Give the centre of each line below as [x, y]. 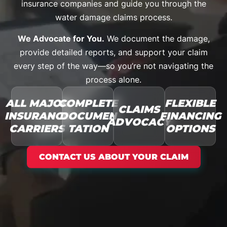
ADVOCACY [139, 122]
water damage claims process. [113, 17]
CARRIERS [37, 128]
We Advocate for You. [61, 38]
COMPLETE [88, 103]
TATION [88, 128]
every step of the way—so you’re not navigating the [113, 66]
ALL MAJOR [37, 103]
